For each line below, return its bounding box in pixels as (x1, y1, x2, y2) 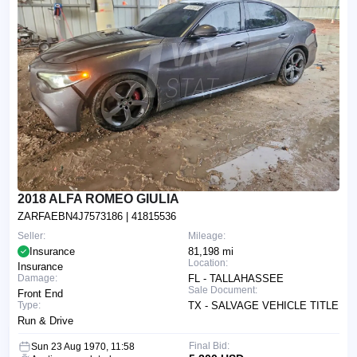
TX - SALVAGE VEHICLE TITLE (188, 299, 339, 312)
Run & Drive (18, 314, 73, 327)
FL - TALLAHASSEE (188, 272, 284, 284)
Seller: (18, 229, 45, 241)
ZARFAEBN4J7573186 (18, 210, 126, 222)
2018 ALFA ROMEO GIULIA (18, 191, 179, 206)
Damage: (18, 272, 57, 284)
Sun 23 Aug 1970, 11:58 (31, 340, 135, 352)
